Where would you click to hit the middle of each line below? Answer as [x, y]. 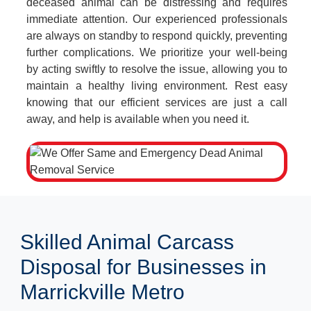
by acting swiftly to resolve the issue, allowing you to [157, 69]
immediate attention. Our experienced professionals [157, 19]
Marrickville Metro [102, 292]
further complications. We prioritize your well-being [157, 52]
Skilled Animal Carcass [127, 242]
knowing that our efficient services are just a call [157, 102]
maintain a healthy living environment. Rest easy [157, 86]
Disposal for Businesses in [143, 267]
